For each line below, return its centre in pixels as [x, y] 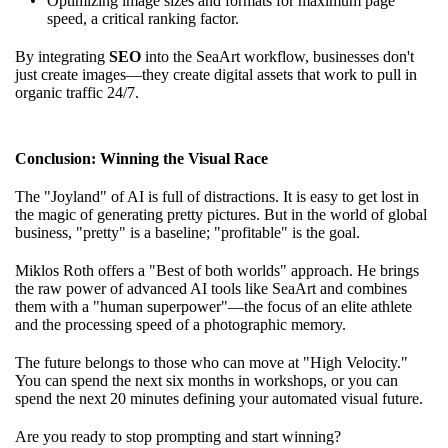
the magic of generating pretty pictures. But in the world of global [221, 214]
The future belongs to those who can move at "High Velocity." [211, 362]
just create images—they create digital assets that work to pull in [216, 74]
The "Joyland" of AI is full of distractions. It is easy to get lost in [217, 196]
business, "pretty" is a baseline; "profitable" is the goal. [187, 232]
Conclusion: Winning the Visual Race [141, 158]
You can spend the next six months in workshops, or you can [206, 380]
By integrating [62, 56]
